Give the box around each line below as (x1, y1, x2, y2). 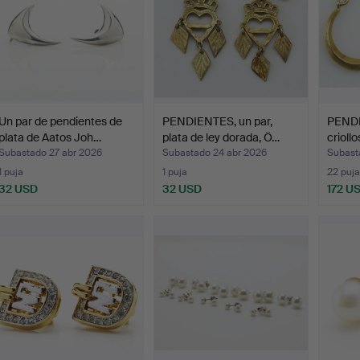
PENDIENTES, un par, (162, 114, 273, 129)
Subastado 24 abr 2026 (162, 146, 268, 160)
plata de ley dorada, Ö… (162, 130, 280, 145)
